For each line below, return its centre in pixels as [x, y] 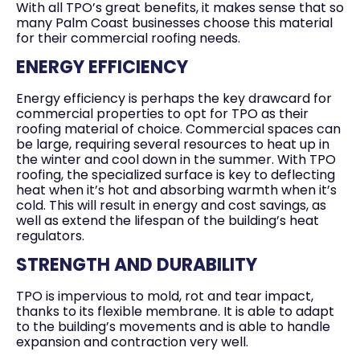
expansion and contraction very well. [132, 342]
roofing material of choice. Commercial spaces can [178, 129]
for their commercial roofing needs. [128, 38]
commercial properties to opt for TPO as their [162, 114]
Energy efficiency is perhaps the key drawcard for [174, 98]
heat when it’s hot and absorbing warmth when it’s [176, 190]
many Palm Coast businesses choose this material [174, 22]
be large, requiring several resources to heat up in [173, 144]
